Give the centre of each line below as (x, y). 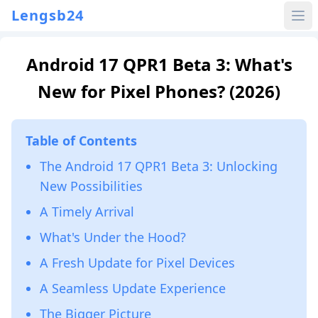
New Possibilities (91, 186)
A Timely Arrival (87, 212)
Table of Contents (81, 141)
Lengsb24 (48, 15)
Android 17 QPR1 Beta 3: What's (159, 64)
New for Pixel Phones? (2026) (159, 91)
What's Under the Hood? (113, 237)
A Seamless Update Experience (133, 288)
